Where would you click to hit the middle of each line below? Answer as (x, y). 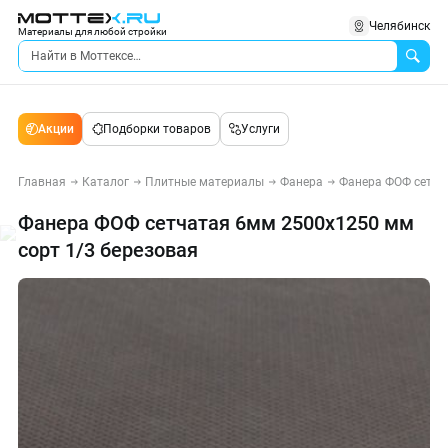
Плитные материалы (204, 182)
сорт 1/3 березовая (108, 250)
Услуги (260, 129)
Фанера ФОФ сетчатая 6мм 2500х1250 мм (216, 223)
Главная (42, 182)
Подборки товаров (157, 129)
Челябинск (399, 26)
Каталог (105, 182)
